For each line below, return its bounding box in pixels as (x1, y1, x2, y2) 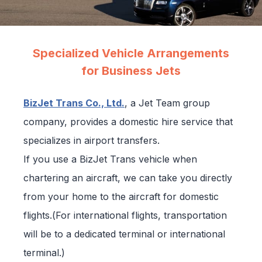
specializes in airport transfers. (23, 134, 160, 146)
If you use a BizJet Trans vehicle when (23, 153, 197, 165)
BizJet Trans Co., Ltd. (23, 96, 125, 109)
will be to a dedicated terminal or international (23, 227, 225, 240)
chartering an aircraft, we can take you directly (23, 171, 232, 184)
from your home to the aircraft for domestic (23, 190, 219, 202)
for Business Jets (81, 63, 181, 78)
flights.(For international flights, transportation (23, 209, 227, 221)
